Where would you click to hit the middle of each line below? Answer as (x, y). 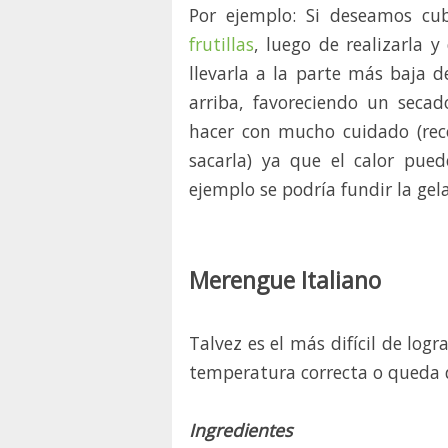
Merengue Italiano (285, 281)
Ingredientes (240, 430)
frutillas (221, 44)
